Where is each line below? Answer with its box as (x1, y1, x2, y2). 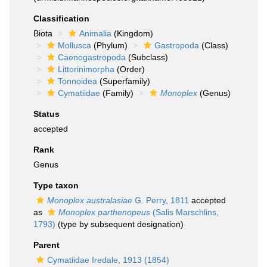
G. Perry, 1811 (132, 195, 189, 205)
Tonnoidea (58, 76, 97, 86)
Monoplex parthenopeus (58, 207, 150, 217)
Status (33, 109, 60, 119)
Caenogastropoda (58, 52, 126, 62)
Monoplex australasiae (47, 195, 132, 205)
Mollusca (58, 41, 91, 50)
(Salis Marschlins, (150, 207, 219, 217)
